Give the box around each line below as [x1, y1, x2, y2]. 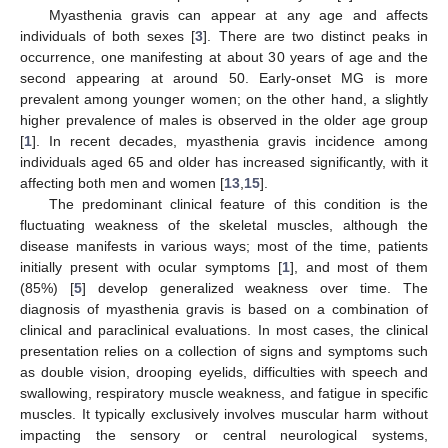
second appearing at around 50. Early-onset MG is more [20, 69, 428, 86]
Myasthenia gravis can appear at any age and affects [48, 6, 428, 23]
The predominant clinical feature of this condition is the [48, 195, 428, 212]
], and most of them [289, 258, 429, 275]
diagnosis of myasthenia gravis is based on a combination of [20, 300, 428, 317]
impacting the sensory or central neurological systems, [20, 426, 428, 443]
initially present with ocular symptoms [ [20, 258, 282, 275]
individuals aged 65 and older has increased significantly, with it [20, 153, 428, 170]
